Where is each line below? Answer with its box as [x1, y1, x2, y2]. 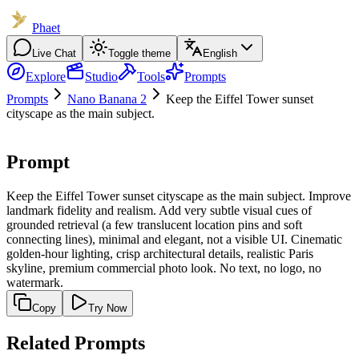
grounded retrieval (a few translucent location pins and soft [6, 217, 302, 232]
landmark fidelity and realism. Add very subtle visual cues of [6, 203, 312, 217]
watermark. [6, 275, 63, 289]
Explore [26, 70, 66, 83]
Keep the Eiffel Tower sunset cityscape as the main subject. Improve [6, 188, 351, 203]
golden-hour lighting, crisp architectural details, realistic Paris [6, 246, 313, 260]
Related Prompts [6, 332, 145, 353]
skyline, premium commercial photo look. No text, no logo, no [6, 260, 321, 275]
